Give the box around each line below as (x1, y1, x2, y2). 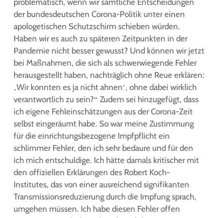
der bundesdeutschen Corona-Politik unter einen (14, 10, 185, 18)
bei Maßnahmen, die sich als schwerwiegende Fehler (14, 58, 197, 67)
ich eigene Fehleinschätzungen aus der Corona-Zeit (14, 107, 193, 116)
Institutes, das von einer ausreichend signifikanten (14, 180, 189, 189)
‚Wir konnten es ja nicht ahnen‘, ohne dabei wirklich (14, 83, 197, 91)
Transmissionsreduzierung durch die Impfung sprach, (14, 192, 196, 201)
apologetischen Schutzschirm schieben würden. (14, 22, 180, 31)
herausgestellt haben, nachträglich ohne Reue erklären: (14, 71, 204, 79)
